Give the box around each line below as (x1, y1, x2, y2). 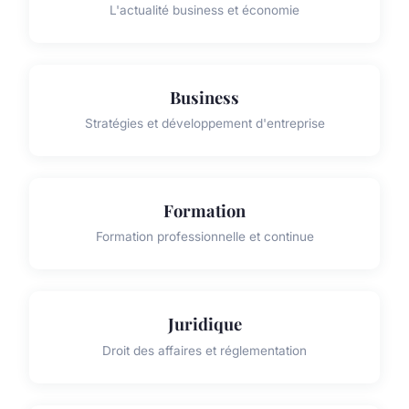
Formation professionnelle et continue (95, 229, 314, 245)
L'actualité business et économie (110, 2, 299, 17)
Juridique (167, 312, 242, 336)
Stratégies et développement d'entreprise (84, 115, 325, 131)
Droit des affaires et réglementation (102, 342, 307, 358)
